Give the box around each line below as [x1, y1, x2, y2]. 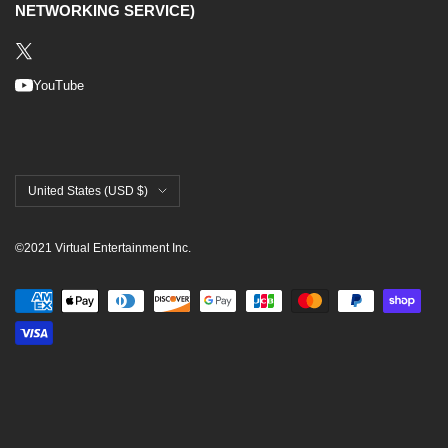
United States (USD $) [28, 183, 148, 198]
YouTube [33, 77, 84, 93]
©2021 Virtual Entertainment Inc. [15, 240, 191, 255]
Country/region [14, 177, 108, 194]
